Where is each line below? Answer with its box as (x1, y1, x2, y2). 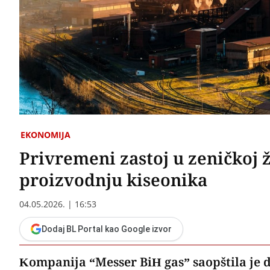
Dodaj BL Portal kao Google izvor (42, 224, 172, 234)
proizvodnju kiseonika (19, 168, 207, 191)
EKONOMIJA (20, 128, 71, 140)
